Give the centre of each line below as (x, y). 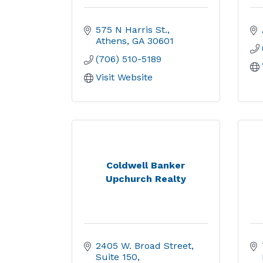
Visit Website (124, 77)
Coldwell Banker (146, 165)
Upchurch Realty (146, 178)
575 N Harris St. (131, 30)
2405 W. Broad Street (144, 246)
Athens (111, 41)
